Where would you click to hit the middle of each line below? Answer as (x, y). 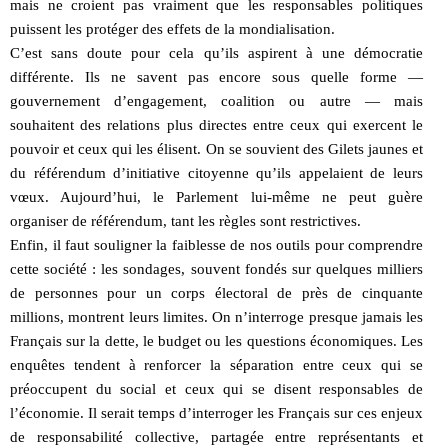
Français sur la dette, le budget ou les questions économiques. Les (216, 340)
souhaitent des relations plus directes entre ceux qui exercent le (216, 124)
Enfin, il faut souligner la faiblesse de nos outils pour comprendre (216, 244)
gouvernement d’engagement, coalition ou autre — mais (216, 100)
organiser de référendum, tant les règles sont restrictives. (185, 220)
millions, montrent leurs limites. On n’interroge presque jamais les (216, 316)
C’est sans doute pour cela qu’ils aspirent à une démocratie (216, 52)
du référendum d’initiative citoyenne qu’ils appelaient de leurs (216, 172)
